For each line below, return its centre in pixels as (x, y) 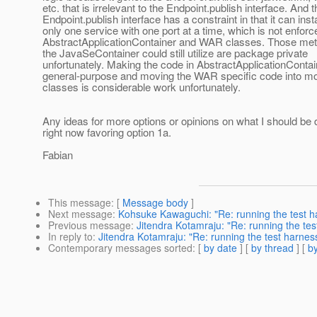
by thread (272, 248)
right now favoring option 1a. (107, 132)
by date (220, 248)
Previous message (90, 225)
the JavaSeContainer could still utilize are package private (175, 53)
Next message (80, 214)
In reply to (70, 237)
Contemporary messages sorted (120, 248)
